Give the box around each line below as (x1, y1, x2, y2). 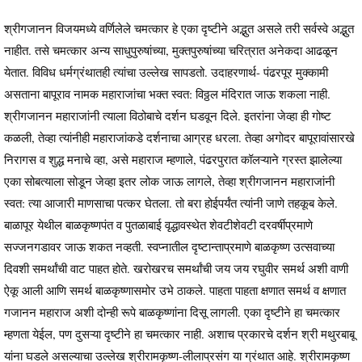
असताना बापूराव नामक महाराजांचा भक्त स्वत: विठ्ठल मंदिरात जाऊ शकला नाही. (4, 86, 330, 103)
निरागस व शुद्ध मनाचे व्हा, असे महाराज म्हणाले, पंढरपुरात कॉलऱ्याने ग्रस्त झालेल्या (4, 151, 342, 168)
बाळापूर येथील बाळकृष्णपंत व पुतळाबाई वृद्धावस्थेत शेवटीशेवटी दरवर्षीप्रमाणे (4, 217, 313, 234)
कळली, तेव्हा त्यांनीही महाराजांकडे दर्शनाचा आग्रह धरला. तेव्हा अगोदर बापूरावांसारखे (4, 129, 355, 146)
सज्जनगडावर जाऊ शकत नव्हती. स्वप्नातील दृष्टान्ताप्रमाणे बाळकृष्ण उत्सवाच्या (4, 238, 335, 255)
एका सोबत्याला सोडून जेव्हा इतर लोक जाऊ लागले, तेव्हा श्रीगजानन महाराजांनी (4, 173, 335, 190)
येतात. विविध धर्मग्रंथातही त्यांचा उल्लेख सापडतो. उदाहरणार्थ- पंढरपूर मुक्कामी (4, 64, 328, 81)
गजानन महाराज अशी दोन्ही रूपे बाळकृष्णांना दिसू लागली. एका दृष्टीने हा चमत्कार (4, 304, 340, 321)
